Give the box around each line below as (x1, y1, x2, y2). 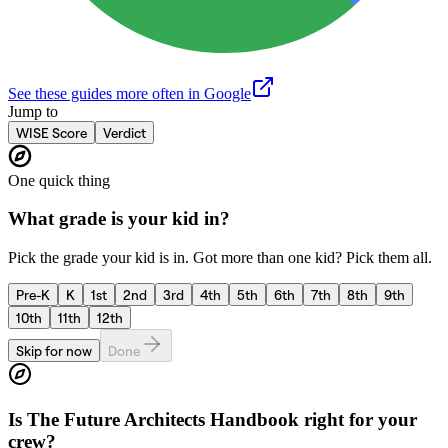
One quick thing (8, 171, 110, 189)
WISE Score (16, 123, 87, 141)
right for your (299, 408, 417, 430)
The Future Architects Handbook (27, 408, 299, 430)
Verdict (103, 123, 146, 141)
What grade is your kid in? (8, 208, 230, 230)
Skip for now (16, 342, 92, 360)
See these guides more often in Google (8, 84, 251, 102)
